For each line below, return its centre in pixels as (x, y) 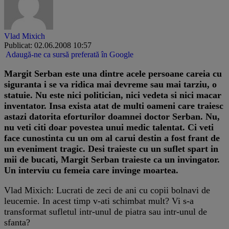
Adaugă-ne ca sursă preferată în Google (70, 54)
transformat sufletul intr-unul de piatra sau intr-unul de (106, 211)
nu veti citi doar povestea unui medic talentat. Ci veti (109, 127)
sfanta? (17, 222)
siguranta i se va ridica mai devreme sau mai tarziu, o (110, 84)
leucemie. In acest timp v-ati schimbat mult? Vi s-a (99, 201)
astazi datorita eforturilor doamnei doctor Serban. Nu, (112, 116)
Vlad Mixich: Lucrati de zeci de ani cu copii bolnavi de (107, 190)
